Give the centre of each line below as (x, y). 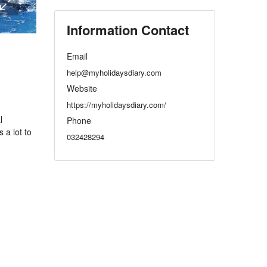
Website (82, 88)
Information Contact (128, 30)
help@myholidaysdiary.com (114, 72)
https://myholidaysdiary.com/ (117, 105)
